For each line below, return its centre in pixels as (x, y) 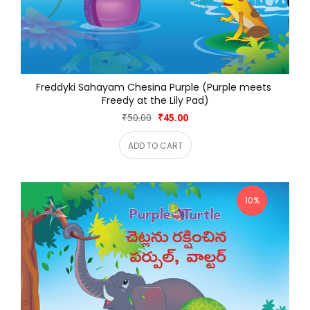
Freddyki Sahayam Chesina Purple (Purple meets (155, 88)
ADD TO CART (155, 145)
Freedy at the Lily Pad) (155, 101)
